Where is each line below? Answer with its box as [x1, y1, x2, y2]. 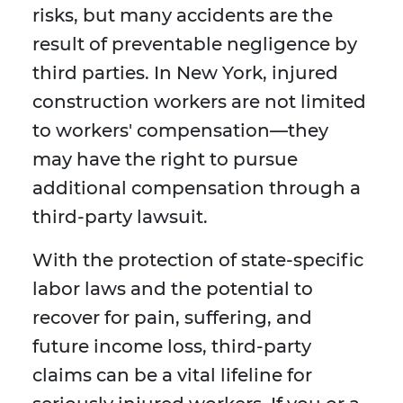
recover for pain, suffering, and [32, 307, 312, 329]
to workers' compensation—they [32, 120, 328, 142]
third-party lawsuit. [32, 206, 208, 228]
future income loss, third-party [32, 336, 311, 358]
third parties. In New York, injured [32, 62, 338, 85]
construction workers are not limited [32, 91, 366, 113]
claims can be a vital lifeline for [32, 364, 312, 387]
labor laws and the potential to [32, 278, 313, 300]
